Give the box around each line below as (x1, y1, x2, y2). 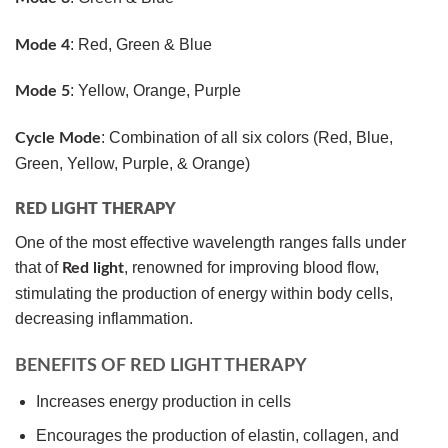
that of (15, 259, 62, 277)
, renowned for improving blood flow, (124, 259, 379, 277)
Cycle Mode (15, 130, 101, 147)
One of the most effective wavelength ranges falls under (15, 234, 406, 252)
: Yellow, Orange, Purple (70, 82, 241, 100)
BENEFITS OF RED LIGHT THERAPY (15, 356, 307, 375)
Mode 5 (15, 83, 70, 100)
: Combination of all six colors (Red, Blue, (101, 129, 393, 147)
